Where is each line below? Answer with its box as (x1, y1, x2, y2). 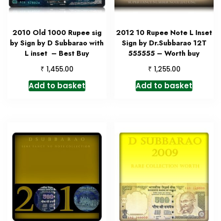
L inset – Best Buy (24, 48, 89, 59)
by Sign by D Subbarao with (10, 38, 104, 48)
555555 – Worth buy (128, 48, 200, 59)
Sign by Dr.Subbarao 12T (121, 38, 207, 48)
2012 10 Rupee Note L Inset (116, 28, 213, 38)
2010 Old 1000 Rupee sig (12, 28, 102, 38)
